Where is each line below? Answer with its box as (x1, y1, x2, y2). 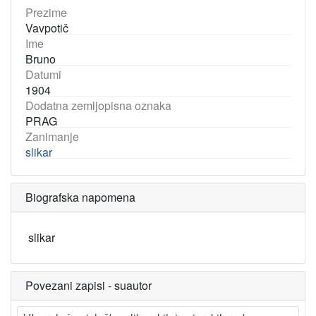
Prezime (25, 4, 67, 20)
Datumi (25, 66, 61, 83)
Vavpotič (25, 20, 68, 36)
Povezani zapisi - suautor (25, 277, 152, 293)
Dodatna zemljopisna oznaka (25, 97, 171, 114)
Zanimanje (25, 128, 79, 145)
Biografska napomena (25, 189, 135, 205)
